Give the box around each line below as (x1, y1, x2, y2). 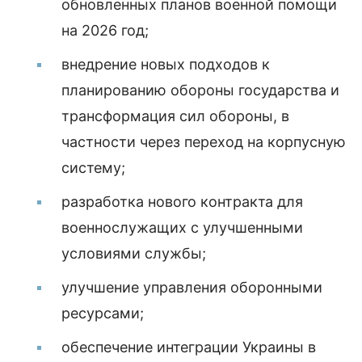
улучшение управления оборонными (61, 279, 322, 296)
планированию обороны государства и (61, 82, 339, 99)
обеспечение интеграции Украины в (61, 339, 316, 356)
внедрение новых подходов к (61, 56, 270, 73)
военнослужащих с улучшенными (61, 219, 303, 236)
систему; (61, 159, 125, 176)
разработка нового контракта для (61, 193, 303, 210)
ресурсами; (61, 305, 144, 322)
